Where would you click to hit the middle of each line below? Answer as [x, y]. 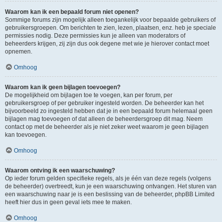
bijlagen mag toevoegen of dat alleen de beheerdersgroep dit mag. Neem [104, 119]
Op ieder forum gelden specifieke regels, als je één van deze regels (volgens [108, 178]
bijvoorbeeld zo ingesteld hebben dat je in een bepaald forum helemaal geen [109, 111]
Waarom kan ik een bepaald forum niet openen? [72, 12]
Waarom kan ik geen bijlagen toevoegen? [63, 87]
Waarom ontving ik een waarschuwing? [60, 170]
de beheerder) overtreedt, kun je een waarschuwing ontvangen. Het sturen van [111, 186]
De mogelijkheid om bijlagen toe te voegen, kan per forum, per [89, 95]
